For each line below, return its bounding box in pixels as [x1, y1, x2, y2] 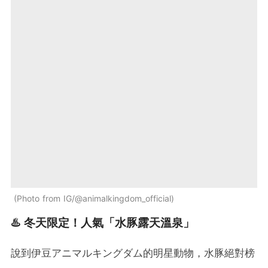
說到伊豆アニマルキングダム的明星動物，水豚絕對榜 [11, 247, 255, 260]
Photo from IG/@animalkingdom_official [17, 193, 171, 204]
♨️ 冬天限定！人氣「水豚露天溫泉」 [11, 216, 194, 230]
